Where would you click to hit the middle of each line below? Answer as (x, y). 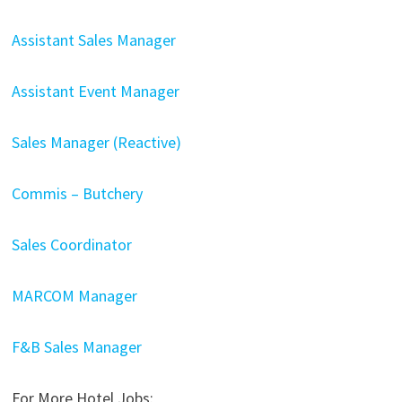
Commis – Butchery (77, 193)
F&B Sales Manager (76, 346)
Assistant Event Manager (95, 91)
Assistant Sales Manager (93, 39)
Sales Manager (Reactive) (96, 142)
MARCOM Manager (74, 295)
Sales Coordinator (71, 244)
